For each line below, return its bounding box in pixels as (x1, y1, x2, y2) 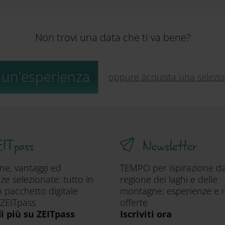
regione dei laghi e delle (120, 173, 217, 185)
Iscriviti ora (120, 208, 172, 220)
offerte (120, 196, 148, 208)
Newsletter (143, 135, 196, 157)
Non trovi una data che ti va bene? (35, 31, 190, 44)
